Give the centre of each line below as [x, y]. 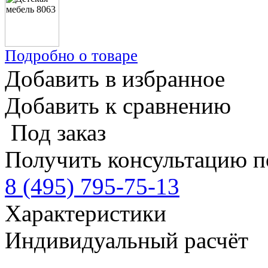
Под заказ [58, 133]
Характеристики [86, 213]
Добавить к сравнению [118, 106]
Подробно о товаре [71, 56]
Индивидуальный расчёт [127, 240]
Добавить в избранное [115, 79]
